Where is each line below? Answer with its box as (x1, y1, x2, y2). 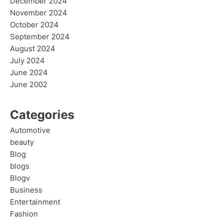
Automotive (10, 126, 50, 135)
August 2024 (10, 44, 55, 54)
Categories (10, 108, 74, 122)
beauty (10, 138, 34, 147)
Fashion (10, 210, 38, 219)
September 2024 (10, 32, 70, 42)
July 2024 (10, 56, 45, 66)
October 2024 (10, 20, 59, 30)
